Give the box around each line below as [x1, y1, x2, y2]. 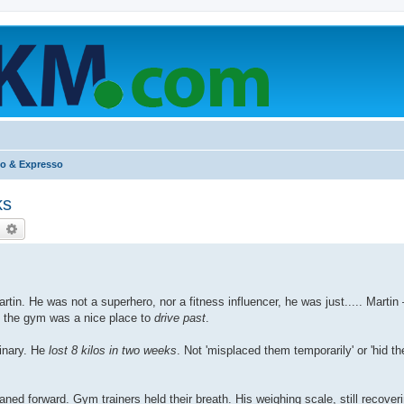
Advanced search [19, 220, 114, 236]
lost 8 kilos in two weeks [49, 344, 177, 358]
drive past [154, 311, 206, 326]
